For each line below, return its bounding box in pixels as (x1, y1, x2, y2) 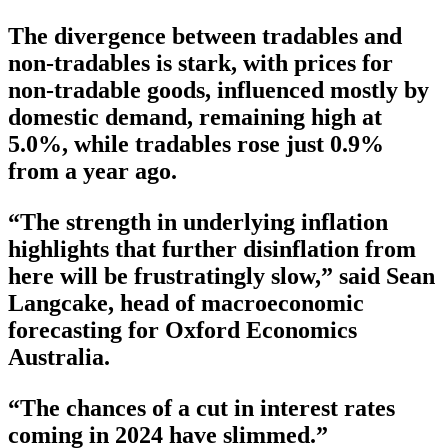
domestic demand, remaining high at (8, 103, 382, 130)
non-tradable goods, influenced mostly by (8, 76, 429, 103)
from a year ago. (8, 157, 177, 184)
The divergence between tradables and (8, 22, 402, 49)
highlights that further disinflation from (8, 235, 416, 262)
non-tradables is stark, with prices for (8, 49, 393, 76)
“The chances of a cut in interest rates (8, 394, 395, 421)
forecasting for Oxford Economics (8, 316, 357, 343)
